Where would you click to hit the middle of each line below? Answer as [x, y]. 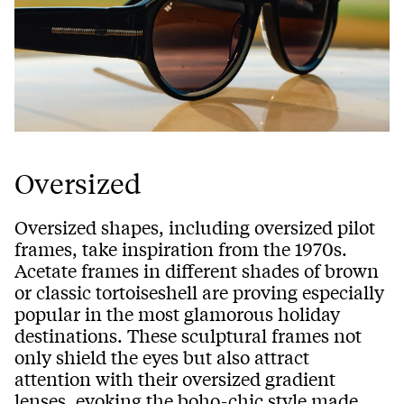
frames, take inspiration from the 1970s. [181, 249]
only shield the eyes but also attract [162, 357]
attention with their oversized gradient [175, 379]
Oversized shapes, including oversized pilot [195, 227]
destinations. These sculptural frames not [188, 335]
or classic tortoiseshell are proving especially [199, 292]
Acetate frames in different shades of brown [197, 271]
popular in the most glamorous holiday [177, 314]
